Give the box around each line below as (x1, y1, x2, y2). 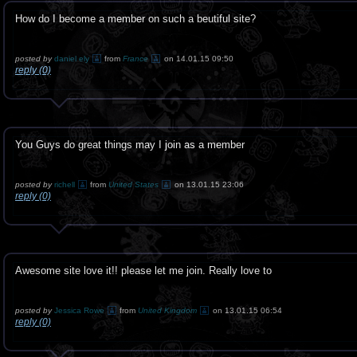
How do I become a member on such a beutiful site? (15, 13, 256, 25)
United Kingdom (138, 306, 197, 315)
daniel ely (54, 54, 89, 63)
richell (54, 180, 77, 189)
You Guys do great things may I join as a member (15, 139, 245, 151)
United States (108, 180, 159, 189)
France (123, 54, 148, 63)
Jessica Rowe (54, 306, 104, 315)
